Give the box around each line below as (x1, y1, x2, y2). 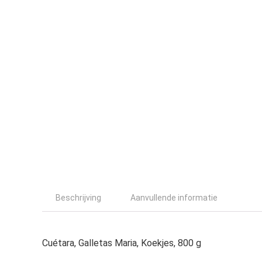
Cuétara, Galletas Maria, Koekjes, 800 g (42, 237, 201, 249)
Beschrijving (56, 193, 101, 202)
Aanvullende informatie (130, 193, 218, 202)
